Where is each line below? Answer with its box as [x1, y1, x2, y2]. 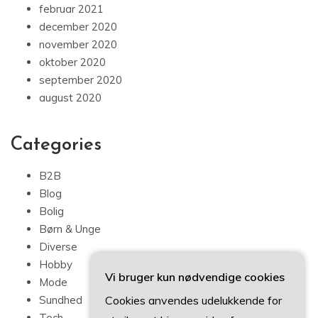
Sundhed [39, 293, 82, 307]
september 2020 [39, 73, 122, 87]
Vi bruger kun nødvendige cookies [105, 270, 285, 284]
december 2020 [39, 20, 117, 34]
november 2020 [39, 38, 117, 52]
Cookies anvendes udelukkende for [105, 293, 282, 307]
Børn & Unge [39, 222, 101, 236]
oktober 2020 [39, 55, 106, 70]
